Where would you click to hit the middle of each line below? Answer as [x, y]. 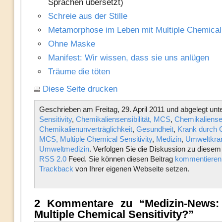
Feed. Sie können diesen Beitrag [120, 159]
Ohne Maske [71, 44]
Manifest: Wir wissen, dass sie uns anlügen [128, 58]
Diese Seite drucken [80, 89]
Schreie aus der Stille [87, 16]
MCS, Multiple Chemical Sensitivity [95, 139]
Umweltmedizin [64, 149]
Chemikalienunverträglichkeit [85, 129]
